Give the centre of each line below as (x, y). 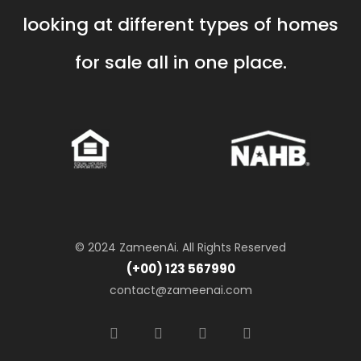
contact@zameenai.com (180, 290)
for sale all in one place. (180, 63)
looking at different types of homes (180, 25)
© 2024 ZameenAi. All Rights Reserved (180, 248)
